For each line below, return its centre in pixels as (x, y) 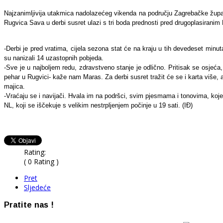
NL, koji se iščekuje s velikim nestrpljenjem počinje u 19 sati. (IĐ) (98, 105)
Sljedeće (37, 187)
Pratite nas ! (29, 205)
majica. (14, 86)
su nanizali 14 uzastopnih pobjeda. (54, 58)
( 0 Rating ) (41, 161)
